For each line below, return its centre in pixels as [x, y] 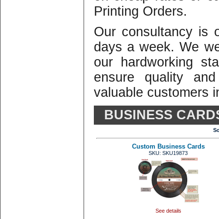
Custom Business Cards [168, 146]
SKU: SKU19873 [168, 153]
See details [168, 211]
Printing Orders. [141, 11]
